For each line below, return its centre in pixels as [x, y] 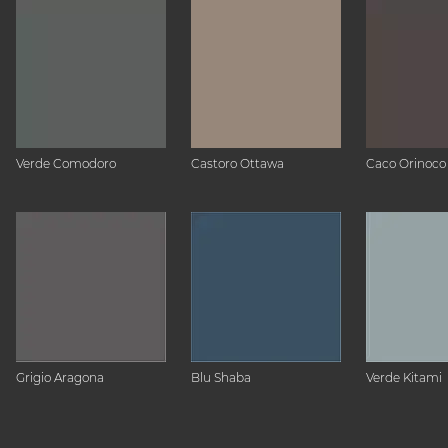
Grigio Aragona [60, 377]
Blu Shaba [221, 377]
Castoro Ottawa [237, 163]
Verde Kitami [404, 377]
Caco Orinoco [406, 163]
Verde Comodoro [66, 163]
